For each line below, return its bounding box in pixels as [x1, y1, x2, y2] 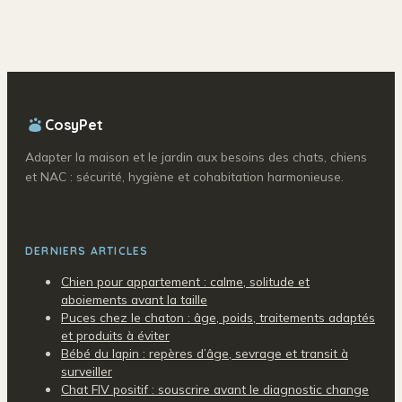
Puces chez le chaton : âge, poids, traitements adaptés [61, 309, 375, 325]
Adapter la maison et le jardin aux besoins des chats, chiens [25, 148, 367, 164]
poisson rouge [32, 10, 133, 29]
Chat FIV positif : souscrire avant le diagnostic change [61, 380, 369, 397]
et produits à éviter [61, 327, 170, 343]
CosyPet [45, 115, 103, 134]
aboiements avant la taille [61, 291, 207, 307]
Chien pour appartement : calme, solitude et [61, 273, 310, 289]
